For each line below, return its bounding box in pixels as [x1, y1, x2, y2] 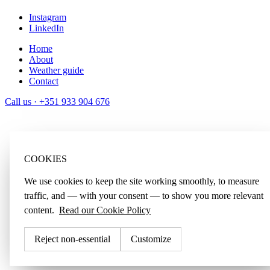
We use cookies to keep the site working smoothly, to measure [24, 176, 259, 186]
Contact [29, 76, 58, 87]
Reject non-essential [34, 234, 110, 244]
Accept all [192, 234, 230, 244]
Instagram [29, 12, 66, 23]
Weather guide [29, 65, 84, 76]
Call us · [5, 96, 39, 107]
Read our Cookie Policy [59, 205, 151, 215]
